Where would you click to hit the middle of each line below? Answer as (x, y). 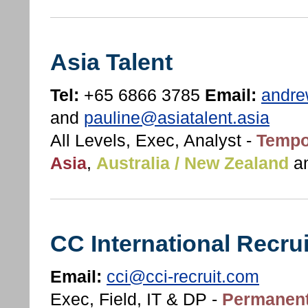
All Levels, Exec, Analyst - (153, 141)
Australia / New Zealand (192, 164)
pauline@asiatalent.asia (177, 118)
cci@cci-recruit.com (183, 277)
